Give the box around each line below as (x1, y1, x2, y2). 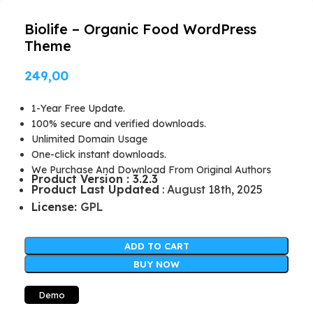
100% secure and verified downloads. (31, 117, 206, 130)
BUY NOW (133, 258, 180, 270)
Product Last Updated (31, 182, 159, 196)
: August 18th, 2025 (159, 182, 263, 196)
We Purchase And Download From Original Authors (31, 163, 271, 176)
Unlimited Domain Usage (31, 132, 147, 145)
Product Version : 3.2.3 (31, 171, 158, 186)
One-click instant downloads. (31, 147, 166, 161)
